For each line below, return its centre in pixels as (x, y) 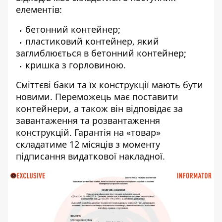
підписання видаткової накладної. (90, 156)
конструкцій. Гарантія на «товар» (88, 132)
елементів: (39, 9)
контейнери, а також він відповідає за (99, 109)
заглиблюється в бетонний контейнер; (101, 53)
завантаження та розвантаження (88, 120)
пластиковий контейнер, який (92, 41)
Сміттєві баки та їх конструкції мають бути (110, 85)
